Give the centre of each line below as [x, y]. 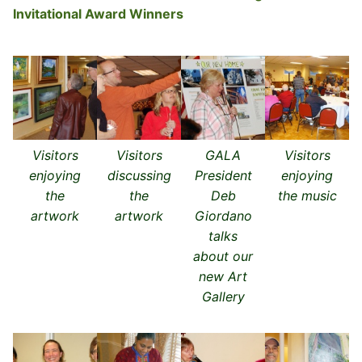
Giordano [223, 215]
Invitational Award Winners [98, 13]
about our [223, 256]
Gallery [223, 296]
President [223, 175]
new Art [223, 276]
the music [307, 195]
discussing [139, 175]
